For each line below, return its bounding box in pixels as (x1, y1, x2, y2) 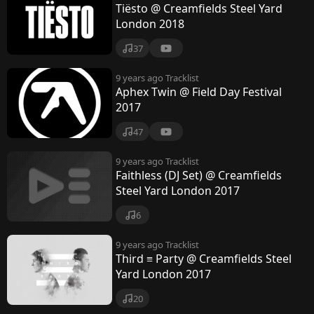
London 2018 (116, 16, 184, 32)
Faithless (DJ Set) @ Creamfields (116, 168, 282, 183)
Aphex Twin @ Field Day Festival (116, 84, 282, 100)
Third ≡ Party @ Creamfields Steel (116, 251, 292, 266)
